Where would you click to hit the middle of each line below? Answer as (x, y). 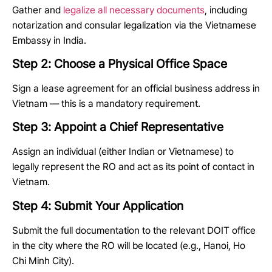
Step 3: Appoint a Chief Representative (118, 127)
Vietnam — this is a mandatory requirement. (106, 104)
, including (226, 10)
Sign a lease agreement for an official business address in (136, 89)
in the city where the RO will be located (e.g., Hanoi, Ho (129, 245)
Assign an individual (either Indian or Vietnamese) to (123, 152)
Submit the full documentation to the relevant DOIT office (134, 230)
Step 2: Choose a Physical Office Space (120, 64)
